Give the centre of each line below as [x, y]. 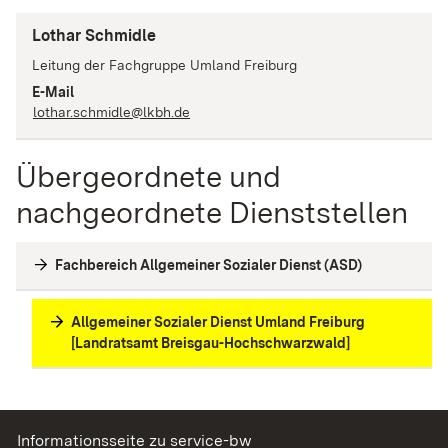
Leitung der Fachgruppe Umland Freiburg [164, 64]
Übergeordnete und [148, 175]
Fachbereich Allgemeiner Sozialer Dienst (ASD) [208, 264]
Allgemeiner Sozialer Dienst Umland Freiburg [218, 321]
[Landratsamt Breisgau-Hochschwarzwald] [210, 342]
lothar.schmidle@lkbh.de [111, 111]
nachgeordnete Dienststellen [212, 211]
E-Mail [53, 91]
